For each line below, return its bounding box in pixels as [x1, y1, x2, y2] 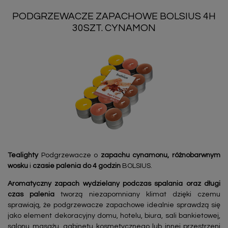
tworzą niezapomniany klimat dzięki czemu [54, 190, 221, 198]
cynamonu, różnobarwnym [132, 151, 221, 159]
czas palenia [8, 190, 55, 198]
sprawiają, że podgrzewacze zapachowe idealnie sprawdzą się [8, 201, 220, 209]
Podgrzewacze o [38, 151, 101, 159]
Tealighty [8, 151, 38, 159]
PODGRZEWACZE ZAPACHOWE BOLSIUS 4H [12, 11, 216, 21]
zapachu [100, 151, 130, 159]
